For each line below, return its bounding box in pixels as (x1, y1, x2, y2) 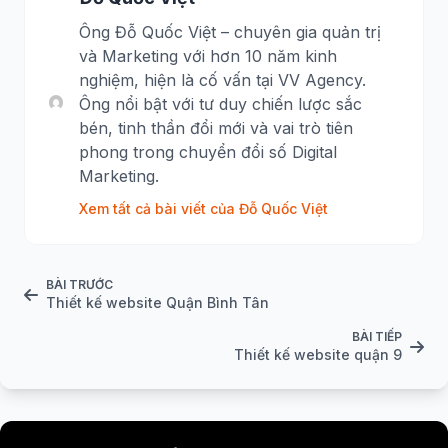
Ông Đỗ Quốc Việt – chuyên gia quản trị (79, 22, 382, 43)
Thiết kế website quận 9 (234, 346, 402, 364)
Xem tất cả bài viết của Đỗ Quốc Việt (79, 200, 329, 218)
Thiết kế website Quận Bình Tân (46, 294, 269, 312)
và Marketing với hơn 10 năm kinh (79, 46, 338, 67)
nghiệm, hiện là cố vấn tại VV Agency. (79, 70, 367, 91)
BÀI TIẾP (352, 329, 402, 345)
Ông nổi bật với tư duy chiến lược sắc (79, 94, 363, 115)
